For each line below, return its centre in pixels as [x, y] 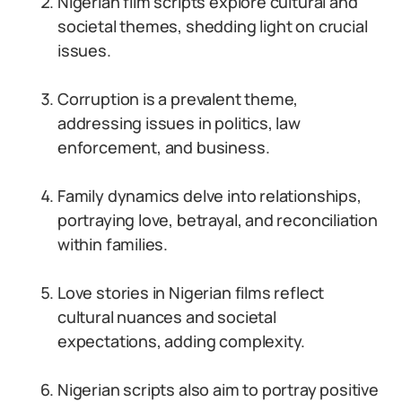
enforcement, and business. [164, 147]
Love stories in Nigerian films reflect [191, 293]
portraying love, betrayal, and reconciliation [218, 220]
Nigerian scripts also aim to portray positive [218, 389]
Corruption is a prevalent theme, [178, 99]
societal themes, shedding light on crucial [213, 26]
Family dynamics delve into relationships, [210, 196]
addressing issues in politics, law [179, 123]
